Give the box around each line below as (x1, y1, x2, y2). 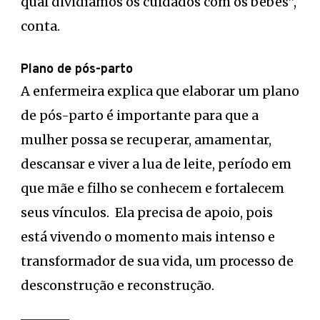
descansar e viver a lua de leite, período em (21, 155, 291, 172)
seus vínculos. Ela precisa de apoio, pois (21, 204, 273, 221)
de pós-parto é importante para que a (21, 106, 259, 124)
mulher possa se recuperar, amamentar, (21, 131, 271, 148)
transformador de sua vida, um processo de (21, 252, 294, 269)
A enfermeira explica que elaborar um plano (21, 82, 299, 99)
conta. (21, 17, 60, 34)
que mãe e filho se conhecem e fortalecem (21, 179, 284, 196)
